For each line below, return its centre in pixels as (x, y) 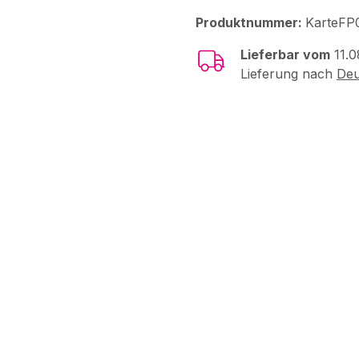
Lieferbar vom (285, 54)
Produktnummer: (250, 22)
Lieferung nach (288, 74)
